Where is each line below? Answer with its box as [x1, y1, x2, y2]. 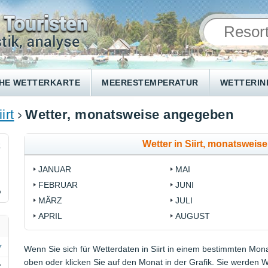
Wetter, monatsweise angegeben [25, 107, 234, 123]
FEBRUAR [38, 180, 78, 190]
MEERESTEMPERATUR [102, 78, 199, 87]
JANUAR [38, 165, 72, 175]
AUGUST [175, 211, 210, 221]
